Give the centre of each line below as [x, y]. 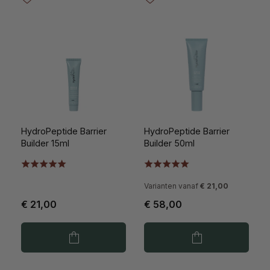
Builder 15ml [45, 143]
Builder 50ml [169, 143]
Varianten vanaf [171, 186]
